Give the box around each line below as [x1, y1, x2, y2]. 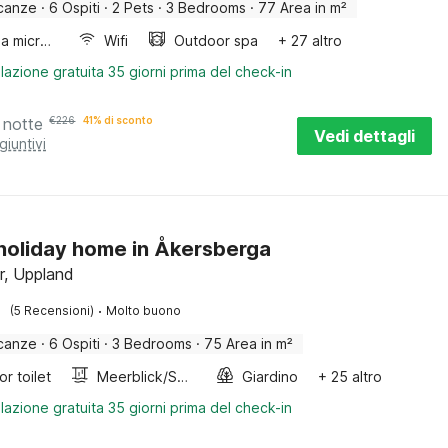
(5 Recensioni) [10, 303, 95, 318]
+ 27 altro [278, 32, 343, 49]
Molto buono [106, 303, 182, 318]
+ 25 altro [318, 368, 383, 385]
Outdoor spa [174, 32, 259, 49]
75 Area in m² [204, 335, 294, 352]
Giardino [242, 368, 299, 385]
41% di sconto [83, 114, 154, 126]
